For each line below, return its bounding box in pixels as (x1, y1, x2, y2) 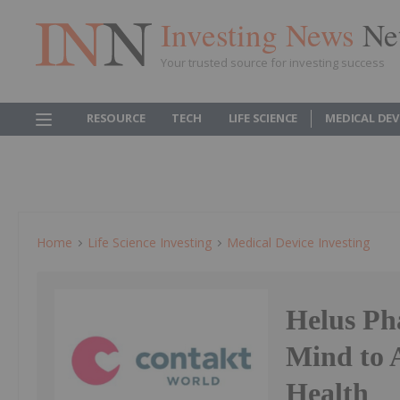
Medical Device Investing (227, 234, 370, 251)
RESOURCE (87, 110, 146, 126)
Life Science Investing (87, 234, 212, 251)
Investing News (161, 12, 362, 55)
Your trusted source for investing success (161, 54, 385, 71)
